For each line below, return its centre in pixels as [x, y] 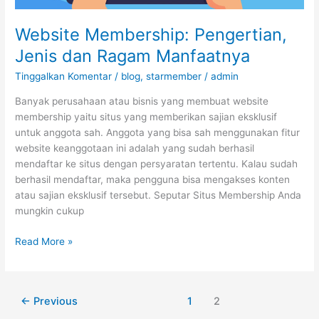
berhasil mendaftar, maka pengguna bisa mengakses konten [153, 179]
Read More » [44, 241]
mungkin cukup [50, 210]
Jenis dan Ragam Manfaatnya [133, 56]
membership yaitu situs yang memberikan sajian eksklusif [146, 116]
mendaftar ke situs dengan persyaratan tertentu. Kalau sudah [157, 163]
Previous [54, 302]
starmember [174, 77]
